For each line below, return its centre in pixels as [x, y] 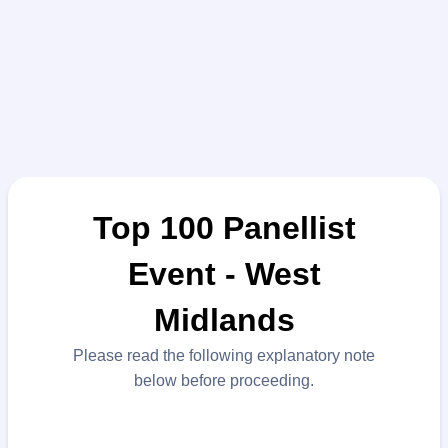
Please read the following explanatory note [224, 355]
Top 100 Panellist [224, 228]
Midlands [224, 320]
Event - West [224, 274]
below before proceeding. [224, 380]
